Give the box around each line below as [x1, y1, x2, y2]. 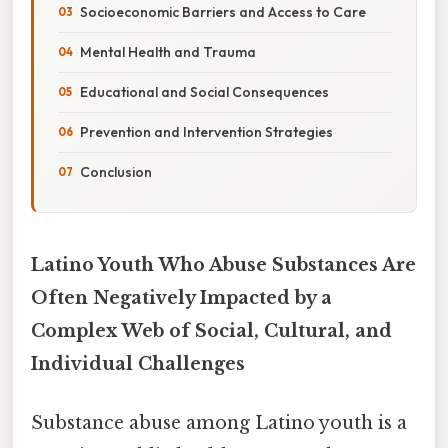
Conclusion [80, 162, 152, 181]
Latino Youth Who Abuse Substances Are [31, 253, 416, 276]
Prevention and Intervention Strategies [80, 122, 333, 141]
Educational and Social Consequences [80, 82, 329, 101]
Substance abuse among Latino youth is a [31, 412, 407, 435]
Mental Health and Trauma [80, 42, 256, 61]
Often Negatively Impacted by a [31, 286, 332, 309]
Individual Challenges [31, 352, 245, 375]
